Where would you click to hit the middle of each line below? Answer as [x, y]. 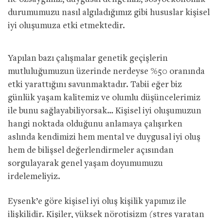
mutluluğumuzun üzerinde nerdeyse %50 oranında [106, 72]
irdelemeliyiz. [34, 177]
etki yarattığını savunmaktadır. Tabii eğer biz [95, 85]
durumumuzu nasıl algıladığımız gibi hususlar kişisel [109, 13]
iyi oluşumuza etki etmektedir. [66, 26]
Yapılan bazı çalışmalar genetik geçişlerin [88, 58]
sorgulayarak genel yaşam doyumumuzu [85, 163]
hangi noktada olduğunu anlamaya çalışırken [95, 124]
